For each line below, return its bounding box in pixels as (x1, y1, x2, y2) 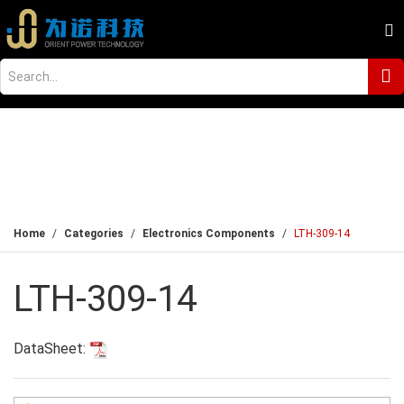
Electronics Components (142, 227, 275, 240)
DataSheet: (14, 340, 89, 357)
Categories (64, 227, 124, 240)
